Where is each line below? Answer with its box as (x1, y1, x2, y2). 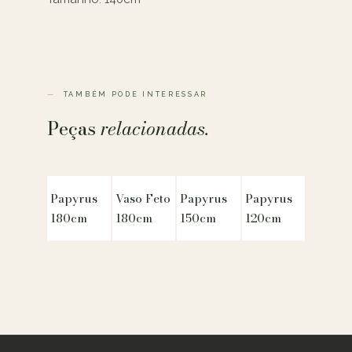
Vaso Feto (115, 189, 170, 207)
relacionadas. (101, 113, 209, 143)
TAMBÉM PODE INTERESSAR (63, 90, 208, 98)
